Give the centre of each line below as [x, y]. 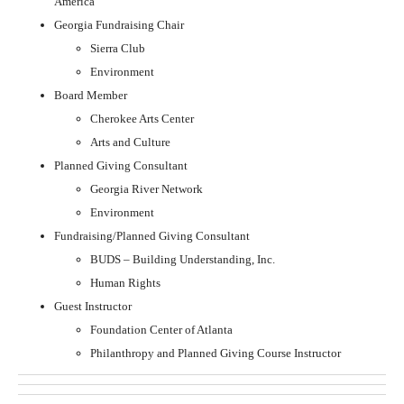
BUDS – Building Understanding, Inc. [183, 259]
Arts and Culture [130, 142]
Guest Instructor [93, 306]
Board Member [91, 95]
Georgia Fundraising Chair [119, 24]
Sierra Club [118, 48]
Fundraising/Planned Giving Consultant [152, 235]
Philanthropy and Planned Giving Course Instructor [216, 353]
